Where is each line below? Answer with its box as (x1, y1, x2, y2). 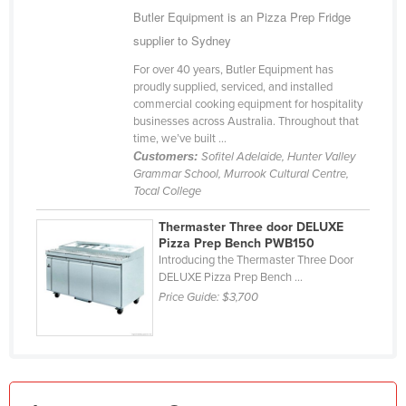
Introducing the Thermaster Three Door (159, 253, 354, 268)
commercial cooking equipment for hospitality (132, 97, 362, 112)
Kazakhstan (56, 11, 123, 27)
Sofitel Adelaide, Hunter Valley (200, 150, 355, 165)
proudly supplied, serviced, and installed (132, 80, 333, 95)
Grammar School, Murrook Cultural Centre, (132, 167, 349, 182)
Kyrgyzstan (56, 214, 119, 230)
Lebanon (56, 301, 106, 317)
